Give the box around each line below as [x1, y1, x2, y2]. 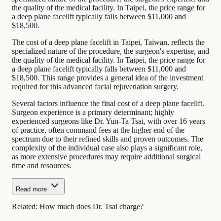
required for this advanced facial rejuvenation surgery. [12, 82, 179, 91]
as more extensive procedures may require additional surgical [12, 152, 201, 161]
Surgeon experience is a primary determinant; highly [12, 108, 174, 116]
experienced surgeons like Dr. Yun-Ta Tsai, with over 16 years [12, 116, 205, 125]
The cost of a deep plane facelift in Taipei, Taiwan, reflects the [12, 37, 205, 46]
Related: [12, 202, 39, 211]
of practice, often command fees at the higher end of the [12, 125, 184, 134]
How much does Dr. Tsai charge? [39, 202, 144, 211]
